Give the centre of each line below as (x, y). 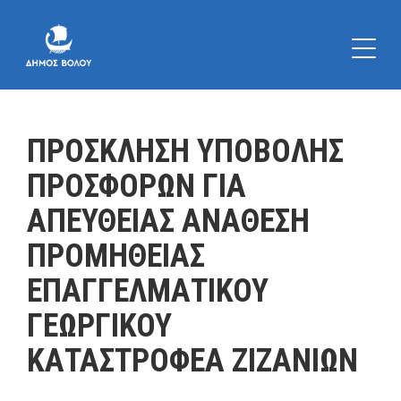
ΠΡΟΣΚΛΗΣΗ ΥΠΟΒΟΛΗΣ (185, 151)
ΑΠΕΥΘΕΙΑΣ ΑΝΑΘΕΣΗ (168, 221)
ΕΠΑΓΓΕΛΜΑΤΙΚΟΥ (148, 291)
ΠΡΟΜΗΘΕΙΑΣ (116, 256)
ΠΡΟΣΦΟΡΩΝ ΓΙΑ (137, 186)
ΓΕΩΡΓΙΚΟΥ (99, 326)
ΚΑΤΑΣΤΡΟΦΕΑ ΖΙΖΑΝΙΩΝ (192, 361)
